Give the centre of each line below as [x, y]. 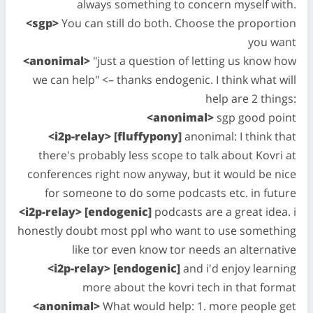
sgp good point [255, 117]
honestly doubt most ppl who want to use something [157, 231]
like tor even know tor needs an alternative [184, 249]
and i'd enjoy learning [238, 268]
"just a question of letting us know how [193, 61]
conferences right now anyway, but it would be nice [162, 174]
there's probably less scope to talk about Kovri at [167, 155]
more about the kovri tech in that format [189, 287]
